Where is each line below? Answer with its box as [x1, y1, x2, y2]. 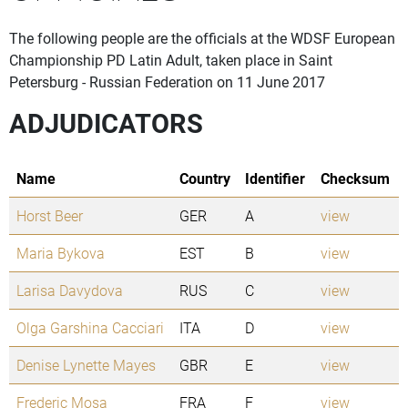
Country [179, 168, 230, 189]
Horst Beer [16, 206, 83, 226]
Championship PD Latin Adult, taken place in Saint [9, 50, 332, 70]
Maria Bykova [16, 243, 105, 263]
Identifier [245, 168, 305, 189]
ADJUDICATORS [9, 106, 203, 141]
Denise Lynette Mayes [16, 355, 156, 375]
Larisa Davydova [16, 280, 123, 301]
